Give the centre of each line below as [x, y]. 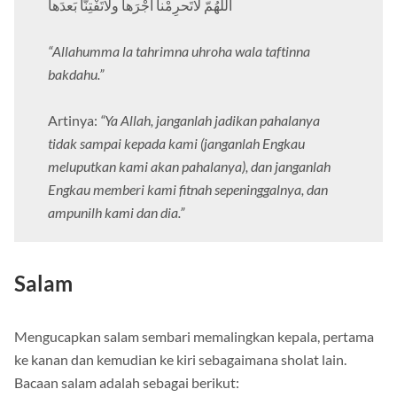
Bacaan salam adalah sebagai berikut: [127, 383]
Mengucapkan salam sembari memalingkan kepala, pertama [194, 337]
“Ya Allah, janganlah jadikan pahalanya [210, 121]
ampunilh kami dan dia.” [116, 213]
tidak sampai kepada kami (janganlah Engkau [176, 144]
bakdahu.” [76, 74]
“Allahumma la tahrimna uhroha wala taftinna [179, 51]
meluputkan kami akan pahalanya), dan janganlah [189, 167]
